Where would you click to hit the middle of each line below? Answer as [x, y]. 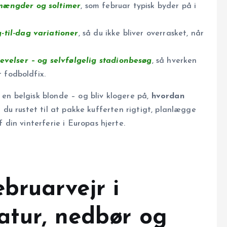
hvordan [168, 97]
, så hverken [174, 61]
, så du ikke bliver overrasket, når [141, 34]
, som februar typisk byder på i [139, 6]
